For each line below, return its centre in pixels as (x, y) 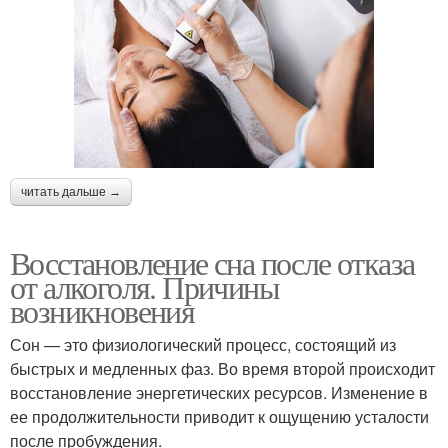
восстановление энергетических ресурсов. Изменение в (219, 392)
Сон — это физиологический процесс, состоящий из (203, 344)
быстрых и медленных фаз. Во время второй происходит (222, 368)
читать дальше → (71, 191)
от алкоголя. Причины (144, 286)
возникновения (102, 310)
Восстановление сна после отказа (212, 262)
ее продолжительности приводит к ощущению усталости (219, 416)
